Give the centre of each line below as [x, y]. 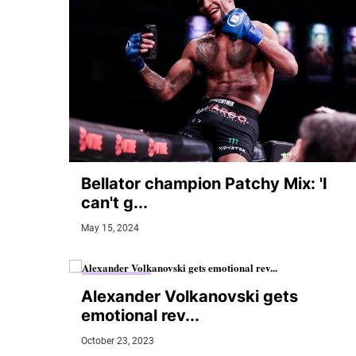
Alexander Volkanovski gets [190, 296]
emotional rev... [140, 315]
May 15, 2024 [110, 228]
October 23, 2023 [118, 341]
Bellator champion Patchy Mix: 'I [204, 184]
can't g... [114, 203]
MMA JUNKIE [116, 281]
